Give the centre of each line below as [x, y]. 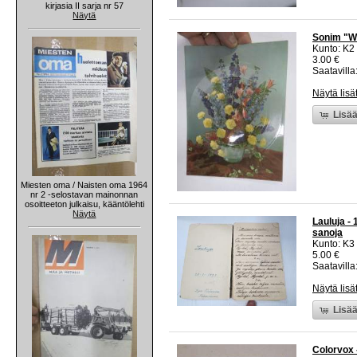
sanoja [328, 233]
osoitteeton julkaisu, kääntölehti [84, 204]
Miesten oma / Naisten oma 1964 [84, 184]
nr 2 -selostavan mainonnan [84, 194]
